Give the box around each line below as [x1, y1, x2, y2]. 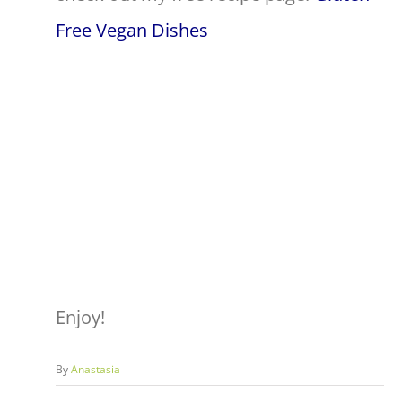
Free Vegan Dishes [56, 17, 208, 42]
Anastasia [71, 361, 120, 377]
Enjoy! [56, 304, 105, 329]
